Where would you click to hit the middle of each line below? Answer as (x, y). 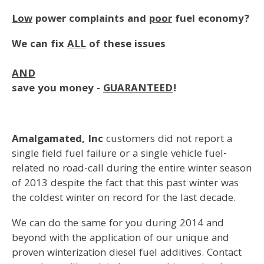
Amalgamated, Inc (57, 140)
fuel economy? (211, 20)
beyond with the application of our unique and (121, 239)
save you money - (57, 89)
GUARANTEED (138, 89)
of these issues (126, 45)
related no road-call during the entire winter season (132, 169)
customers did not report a (168, 140)
